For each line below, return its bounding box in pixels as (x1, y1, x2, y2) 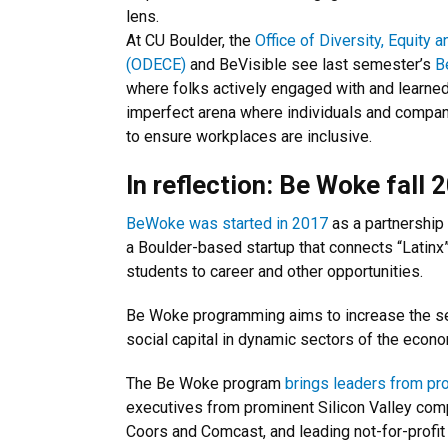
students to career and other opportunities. (126, 262, 423, 281)
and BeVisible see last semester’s (186, 55, 435, 74)
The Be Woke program (126, 374, 285, 393)
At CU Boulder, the (126, 31, 255, 50)
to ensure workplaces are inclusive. (126, 127, 372, 146)
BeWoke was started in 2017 (126, 214, 328, 233)
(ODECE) (126, 55, 186, 74)
